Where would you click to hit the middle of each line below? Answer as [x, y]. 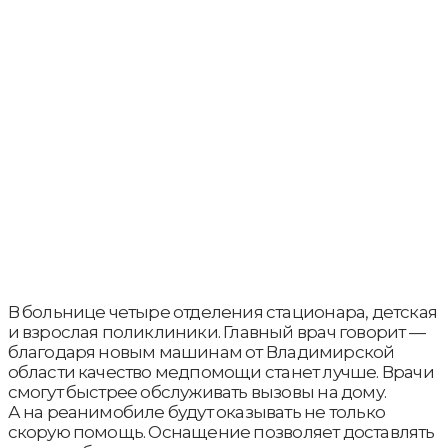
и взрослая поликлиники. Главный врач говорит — [216, 331]
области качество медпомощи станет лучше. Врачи [220, 371]
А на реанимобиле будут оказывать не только [196, 411]
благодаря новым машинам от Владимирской [201, 351]
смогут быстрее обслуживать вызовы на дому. [196, 391]
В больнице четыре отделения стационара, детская [222, 311]
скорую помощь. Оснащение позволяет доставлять [221, 431]
